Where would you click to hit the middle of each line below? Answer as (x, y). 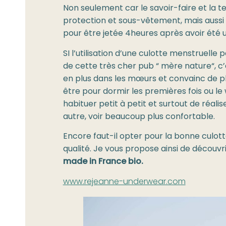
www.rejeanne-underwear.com (124, 182)
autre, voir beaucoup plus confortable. (139, 117)
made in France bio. (103, 162)
